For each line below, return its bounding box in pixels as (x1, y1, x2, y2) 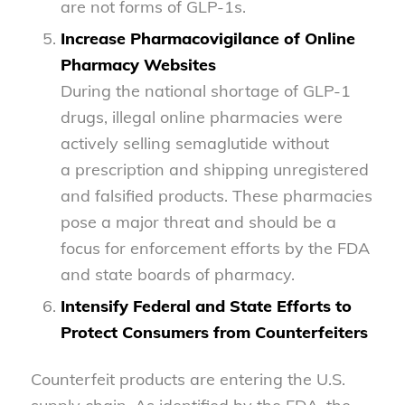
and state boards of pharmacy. (60, 263, 295, 285)
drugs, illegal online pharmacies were (60, 106, 343, 127)
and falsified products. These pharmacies (60, 184, 372, 206)
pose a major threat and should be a (60, 211, 336, 232)
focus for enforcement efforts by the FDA (60, 237, 370, 259)
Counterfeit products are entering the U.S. (30, 368, 345, 390)
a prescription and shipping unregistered (60, 158, 369, 180)
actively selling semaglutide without (60, 132, 329, 154)
